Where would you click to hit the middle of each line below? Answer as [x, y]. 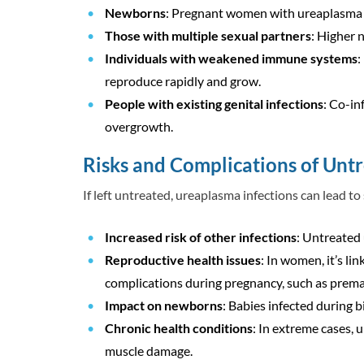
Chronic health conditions [179, 328]
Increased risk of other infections [201, 237]
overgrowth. [139, 127]
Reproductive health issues [183, 260]
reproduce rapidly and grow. [183, 81]
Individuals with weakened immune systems [231, 58]
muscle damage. [149, 351]
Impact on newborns [164, 305]
